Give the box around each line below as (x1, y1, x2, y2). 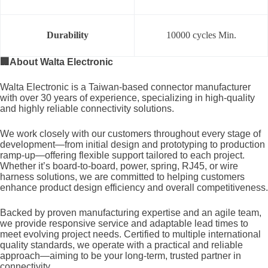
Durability (46, 30, 89, 41)
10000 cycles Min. (166, 30, 236, 41)
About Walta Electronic (10, 57, 113, 68)
